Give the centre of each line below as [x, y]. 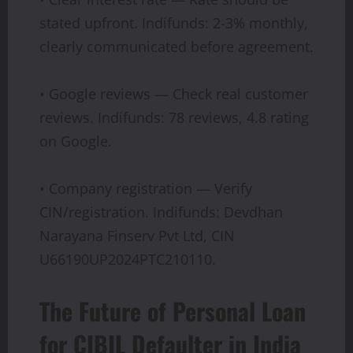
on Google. [76, 141]
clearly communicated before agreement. [176, 46]
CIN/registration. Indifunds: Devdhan [161, 212]
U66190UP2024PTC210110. [128, 259]
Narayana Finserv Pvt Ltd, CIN [137, 235]
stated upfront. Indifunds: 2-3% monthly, [174, 22]
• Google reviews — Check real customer [174, 93]
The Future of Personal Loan [173, 310]
